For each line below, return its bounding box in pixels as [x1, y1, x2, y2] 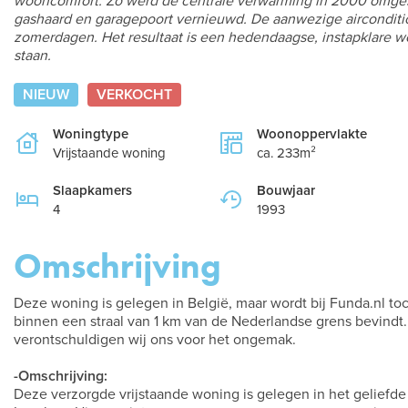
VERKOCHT [97, 86, 172, 104]
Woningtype [53, 126, 128, 142]
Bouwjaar [257, 182, 315, 199]
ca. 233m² [257, 145, 316, 161]
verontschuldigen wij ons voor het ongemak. [14, 331, 296, 349]
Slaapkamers [53, 182, 132, 199]
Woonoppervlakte [257, 126, 367, 142]
